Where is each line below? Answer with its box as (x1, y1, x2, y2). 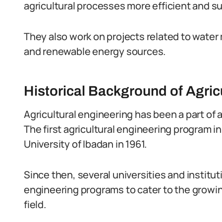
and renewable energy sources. (24, 45, 166, 58)
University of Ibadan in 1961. (24, 137, 147, 151)
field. (24, 198, 46, 211)
